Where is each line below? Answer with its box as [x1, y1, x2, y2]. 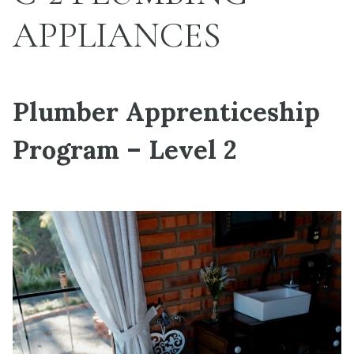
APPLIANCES [13, 13, 220, 57]
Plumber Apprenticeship [13, 95, 320, 128]
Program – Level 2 [13, 133, 237, 166]
